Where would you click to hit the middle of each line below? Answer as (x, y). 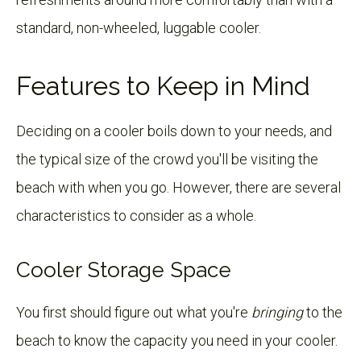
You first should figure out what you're (134, 312)
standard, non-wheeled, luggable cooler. (139, 27)
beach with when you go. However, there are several (178, 187)
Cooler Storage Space (124, 270)
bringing (277, 312)
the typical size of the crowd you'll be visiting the (167, 159)
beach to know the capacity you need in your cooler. (177, 340)
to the (323, 312)
